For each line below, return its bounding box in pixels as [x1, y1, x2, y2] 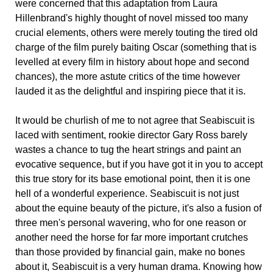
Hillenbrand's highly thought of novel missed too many [15, 13, 248, 24]
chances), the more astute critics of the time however [15, 71, 240, 82]
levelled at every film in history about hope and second [15, 57, 249, 68]
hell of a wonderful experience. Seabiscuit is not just [15, 188, 239, 199]
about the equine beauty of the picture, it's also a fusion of [15, 203, 261, 214]
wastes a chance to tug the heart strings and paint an [15, 144, 241, 155]
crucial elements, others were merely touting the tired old [15, 27, 258, 38]
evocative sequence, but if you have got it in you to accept [15, 159, 263, 170]
